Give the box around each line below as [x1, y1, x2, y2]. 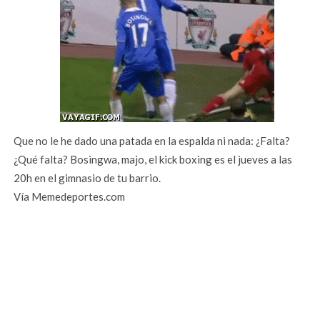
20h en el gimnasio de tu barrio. [14, 171, 161, 185]
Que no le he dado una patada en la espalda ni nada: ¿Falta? [14, 134, 291, 148]
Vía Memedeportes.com [14, 190, 126, 204]
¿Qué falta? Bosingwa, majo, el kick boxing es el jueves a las [14, 153, 293, 166]
